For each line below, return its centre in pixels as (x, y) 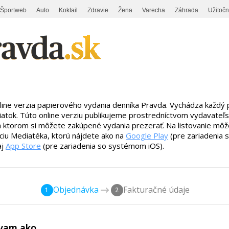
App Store (23, 145)
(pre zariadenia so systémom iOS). (102, 145)
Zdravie (98, 10)
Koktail (68, 10)
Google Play (147, 135)
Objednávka (76, 189)
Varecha (154, 10)
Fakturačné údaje (156, 189)
